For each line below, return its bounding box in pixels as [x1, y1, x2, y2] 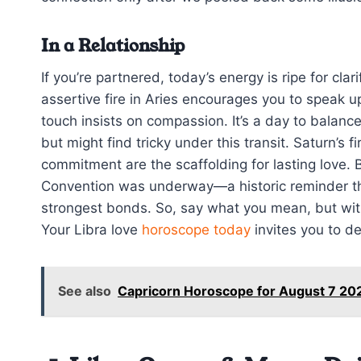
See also [58, 283, 111, 300]
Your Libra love [41, 222, 142, 239]
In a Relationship [41, 33, 185, 58]
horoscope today [142, 222, 251, 239]
